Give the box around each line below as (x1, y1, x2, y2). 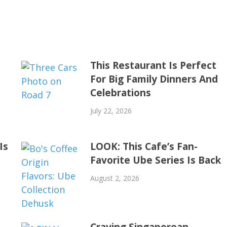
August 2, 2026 (90, 173, 139, 183)
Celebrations (90, 86, 151, 99)
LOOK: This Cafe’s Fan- (90, 139, 198, 153)
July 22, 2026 (90, 105, 132, 116)
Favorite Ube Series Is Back (90, 153, 221, 167)
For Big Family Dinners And (90, 72, 218, 86)
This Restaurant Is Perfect (90, 58, 216, 72)
